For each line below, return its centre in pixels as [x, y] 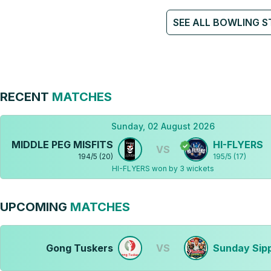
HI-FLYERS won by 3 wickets [163, 168]
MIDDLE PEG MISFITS [62, 145]
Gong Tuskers [79, 248]
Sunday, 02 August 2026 [163, 126]
